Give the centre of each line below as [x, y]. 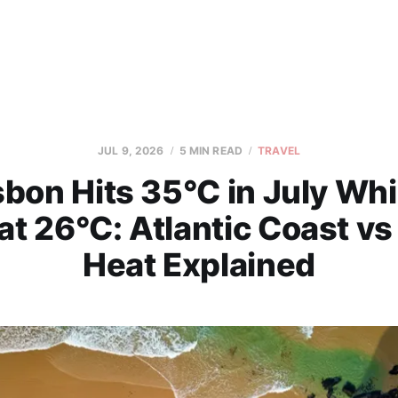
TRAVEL [279, 151]
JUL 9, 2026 [131, 151]
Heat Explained [199, 265]
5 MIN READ [211, 151]
